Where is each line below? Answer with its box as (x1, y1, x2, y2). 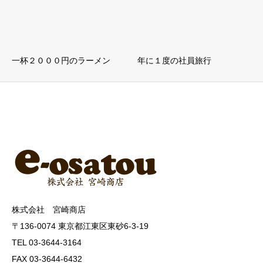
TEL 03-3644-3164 (12, 238, 82, 248)
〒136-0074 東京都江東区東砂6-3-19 (12, 221, 149, 231)
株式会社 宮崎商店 (12, 205, 86, 215)
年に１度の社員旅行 (137, 56, 211, 66)
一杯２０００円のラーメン (12, 56, 110, 66)
